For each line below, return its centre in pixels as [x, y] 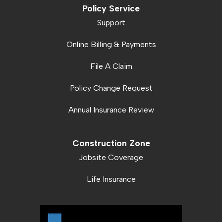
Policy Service [111, 8]
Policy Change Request [111, 88]
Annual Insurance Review [111, 110]
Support [111, 23]
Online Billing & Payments [111, 45]
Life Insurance [111, 179]
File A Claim [111, 66]
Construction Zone [111, 143]
